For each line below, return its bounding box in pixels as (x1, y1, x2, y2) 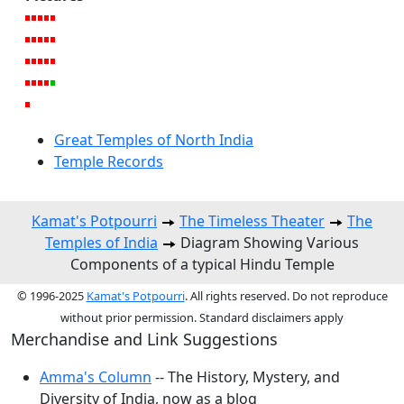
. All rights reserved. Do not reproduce (184, 288, 388, 305)
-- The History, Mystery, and (151, 367, 340, 388)
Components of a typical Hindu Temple (69, 254, 335, 275)
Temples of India (45, 233, 158, 253)
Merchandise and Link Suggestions (11, 328, 278, 351)
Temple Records (54, 151, 163, 172)
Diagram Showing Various (177, 233, 359, 253)
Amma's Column (40, 367, 151, 388)
